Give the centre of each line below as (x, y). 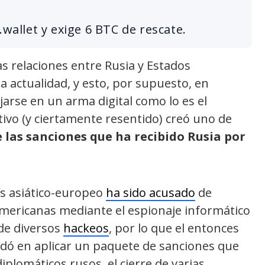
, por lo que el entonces (174, 228)
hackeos (86, 228)
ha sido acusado (151, 192)
